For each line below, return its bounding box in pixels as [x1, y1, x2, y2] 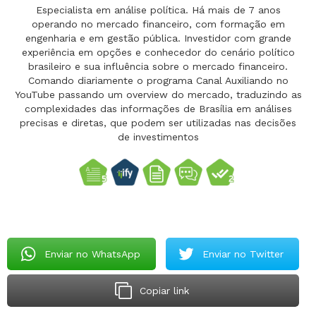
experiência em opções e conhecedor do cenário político [21, 46, 295, 58]
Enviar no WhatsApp [44, 248, 140, 260]
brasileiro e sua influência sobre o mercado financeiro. [28, 60, 288, 72]
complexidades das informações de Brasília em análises [24, 102, 292, 114]
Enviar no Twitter [202, 248, 284, 260]
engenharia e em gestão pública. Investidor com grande [25, 32, 291, 44]
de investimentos [117, 130, 199, 142]
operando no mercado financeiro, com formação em [31, 18, 285, 30]
